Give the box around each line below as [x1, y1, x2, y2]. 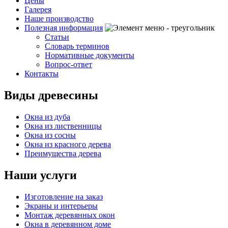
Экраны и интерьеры [24, 201, 98, 210]
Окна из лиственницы [24, 121, 102, 130]
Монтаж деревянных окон [24, 210, 115, 219]
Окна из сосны [24, 130, 76, 139]
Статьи [45, 33, 69, 41]
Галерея [24, 5, 51, 14]
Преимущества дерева [24, 149, 101, 158]
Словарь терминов [45, 42, 109, 50]
